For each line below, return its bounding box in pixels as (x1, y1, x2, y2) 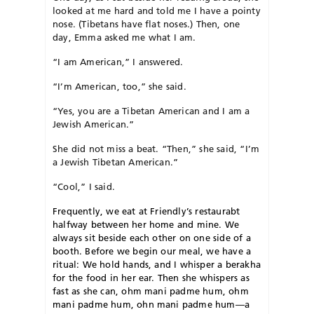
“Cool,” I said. (53, 180, 115, 192)
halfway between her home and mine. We (53, 218, 240, 230)
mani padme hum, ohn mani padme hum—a (53, 298, 250, 310)
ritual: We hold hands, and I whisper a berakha (53, 258, 261, 270)
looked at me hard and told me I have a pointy (53, 4, 261, 16)
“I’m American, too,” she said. (53, 80, 186, 92)
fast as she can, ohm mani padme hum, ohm (53, 285, 249, 296)
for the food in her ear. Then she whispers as (53, 271, 250, 283)
